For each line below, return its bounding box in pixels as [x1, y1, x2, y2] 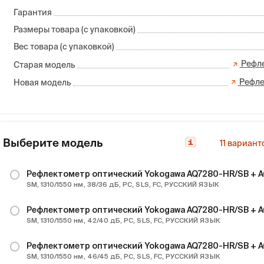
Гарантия [14, 7, 52, 17]
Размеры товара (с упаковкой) [14, 25, 136, 35]
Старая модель [14, 60, 76, 70]
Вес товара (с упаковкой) [14, 42, 115, 52]
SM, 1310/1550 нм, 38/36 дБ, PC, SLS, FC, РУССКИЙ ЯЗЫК [26, 181, 219, 189]
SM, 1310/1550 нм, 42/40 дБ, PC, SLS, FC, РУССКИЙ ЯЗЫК [26, 217, 220, 225]
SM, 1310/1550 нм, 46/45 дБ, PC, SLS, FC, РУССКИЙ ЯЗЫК [26, 253, 220, 260]
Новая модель [14, 77, 72, 87]
